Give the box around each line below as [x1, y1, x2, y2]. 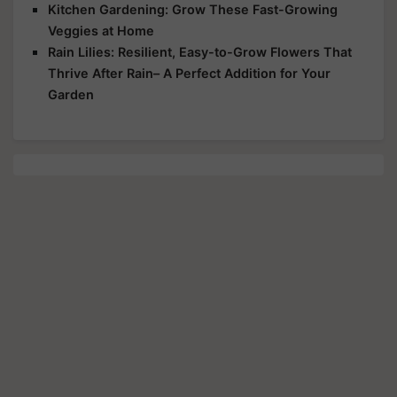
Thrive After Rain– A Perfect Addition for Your [48, 65, 331, 81]
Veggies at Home [48, 22, 154, 38]
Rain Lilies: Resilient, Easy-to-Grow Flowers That [48, 43, 352, 59]
